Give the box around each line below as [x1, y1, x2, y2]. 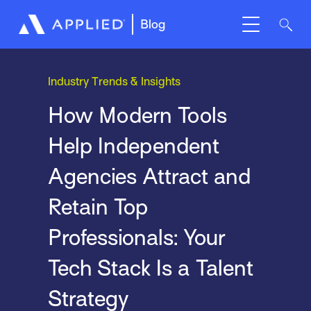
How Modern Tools [47, 102, 227, 128]
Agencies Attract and [47, 163, 251, 189]
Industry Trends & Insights [47, 75, 180, 89]
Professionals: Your [47, 224, 225, 250]
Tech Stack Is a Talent [47, 255, 253, 280]
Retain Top [47, 194, 148, 219]
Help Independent [47, 133, 219, 158]
